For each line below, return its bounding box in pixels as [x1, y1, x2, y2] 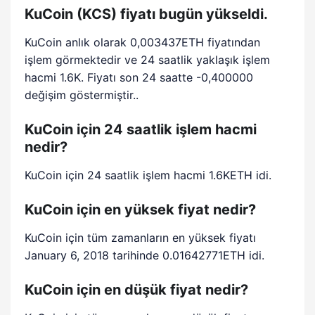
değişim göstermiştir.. [25, 88, 139, 102]
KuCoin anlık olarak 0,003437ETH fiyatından [25, 35, 261, 49]
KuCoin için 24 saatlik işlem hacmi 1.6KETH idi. [25, 168, 272, 182]
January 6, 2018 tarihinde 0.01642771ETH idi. [25, 248, 265, 262]
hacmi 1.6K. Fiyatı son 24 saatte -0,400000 [25, 70, 254, 84]
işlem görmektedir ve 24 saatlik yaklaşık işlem [25, 53, 271, 67]
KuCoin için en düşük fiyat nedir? [25, 281, 248, 298]
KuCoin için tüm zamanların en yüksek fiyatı [25, 231, 257, 245]
